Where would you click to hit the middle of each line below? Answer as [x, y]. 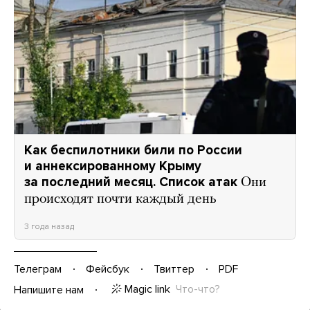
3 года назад [49, 226]
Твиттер [174, 269]
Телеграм [38, 269]
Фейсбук [108, 269]
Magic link [147, 289]
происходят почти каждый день [120, 199]
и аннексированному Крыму [113, 166]
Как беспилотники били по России [133, 150]
